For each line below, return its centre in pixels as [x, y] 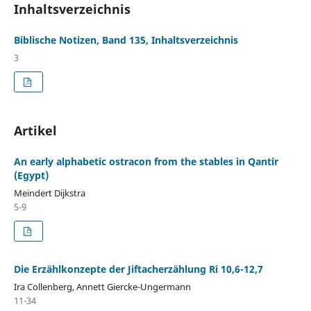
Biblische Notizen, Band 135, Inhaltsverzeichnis [126, 40]
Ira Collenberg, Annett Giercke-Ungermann [102, 286]
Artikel [35, 130]
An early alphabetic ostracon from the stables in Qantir [146, 161]
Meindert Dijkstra [49, 193]
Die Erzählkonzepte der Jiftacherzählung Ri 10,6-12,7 [138, 269]
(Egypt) [31, 175]
